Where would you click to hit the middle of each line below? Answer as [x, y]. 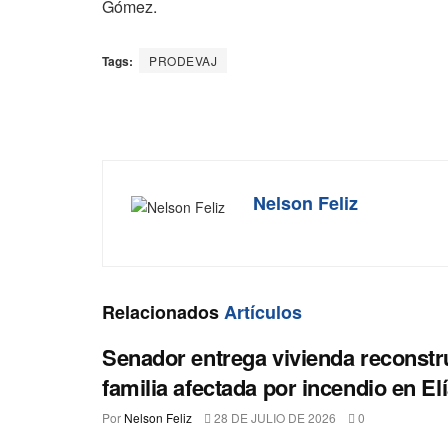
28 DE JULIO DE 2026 [273, 417]
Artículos [260, 311]
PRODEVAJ [183, 61]
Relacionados [160, 311]
